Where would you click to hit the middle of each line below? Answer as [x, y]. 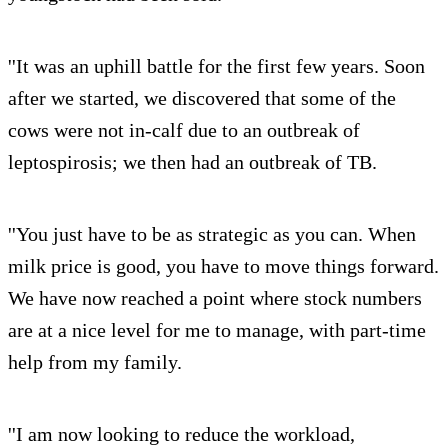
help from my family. [95, 362]
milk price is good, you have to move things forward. [223, 266]
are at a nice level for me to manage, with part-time [217, 330]
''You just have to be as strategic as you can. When [212, 234]
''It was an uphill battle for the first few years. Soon [216, 66]
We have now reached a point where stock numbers [215, 298]
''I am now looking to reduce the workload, [181, 434]
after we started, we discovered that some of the [202, 98]
